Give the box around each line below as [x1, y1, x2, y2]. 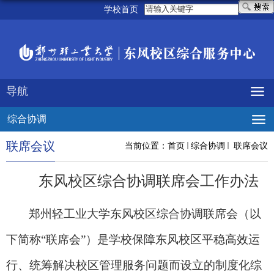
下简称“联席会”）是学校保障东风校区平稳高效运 [6, 232, 260, 246]
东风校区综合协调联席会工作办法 [38, 172, 259, 189]
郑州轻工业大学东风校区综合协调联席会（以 [29, 207, 261, 220]
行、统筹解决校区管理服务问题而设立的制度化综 [6, 258, 262, 272]
